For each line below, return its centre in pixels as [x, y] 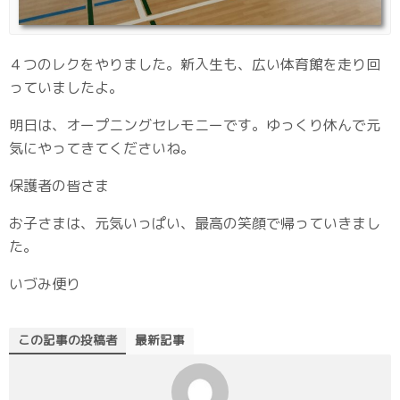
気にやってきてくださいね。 [102, 148]
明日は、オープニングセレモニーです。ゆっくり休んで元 [195, 125]
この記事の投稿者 [68, 339]
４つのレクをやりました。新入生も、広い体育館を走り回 [195, 64]
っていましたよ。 [66, 87]
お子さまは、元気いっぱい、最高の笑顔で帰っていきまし [195, 223]
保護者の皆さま [59, 185]
